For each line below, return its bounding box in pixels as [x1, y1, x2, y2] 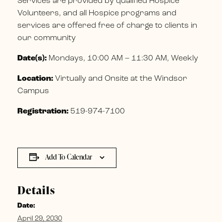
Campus [17, 87, 49, 95]
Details [17, 182, 55, 198]
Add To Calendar [45, 152, 92, 162]
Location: [17, 74, 53, 83]
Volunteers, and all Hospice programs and [17, 9, 176, 17]
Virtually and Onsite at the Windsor [53, 74, 187, 83]
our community [17, 34, 76, 42]
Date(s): [17, 54, 49, 62]
